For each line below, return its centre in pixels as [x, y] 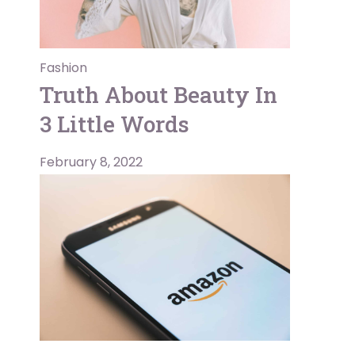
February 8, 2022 [91, 162]
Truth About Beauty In [158, 94]
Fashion [63, 67]
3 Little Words [115, 124]
